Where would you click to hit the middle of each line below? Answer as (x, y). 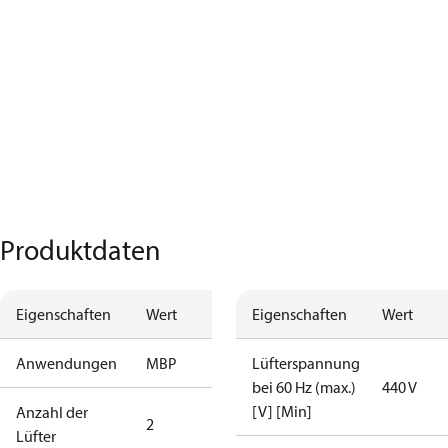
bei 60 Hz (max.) (304, 387)
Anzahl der (52, 412)
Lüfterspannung (306, 363)
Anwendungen (66, 363)
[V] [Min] (282, 411)
